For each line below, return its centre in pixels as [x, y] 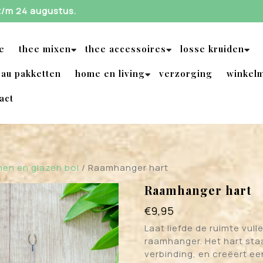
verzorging [186, 73]
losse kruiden [212, 48]
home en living [110, 73]
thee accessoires [126, 48]
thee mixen [45, 48]
